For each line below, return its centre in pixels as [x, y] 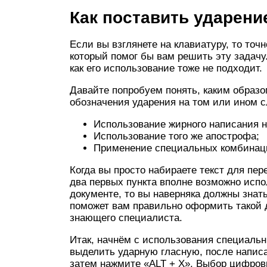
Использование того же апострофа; [176, 136]
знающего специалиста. [126, 218]
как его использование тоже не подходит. [166, 68]
